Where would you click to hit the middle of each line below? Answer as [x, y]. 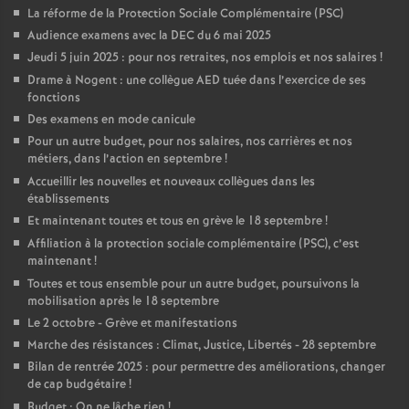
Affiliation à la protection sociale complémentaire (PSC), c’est [193, 244]
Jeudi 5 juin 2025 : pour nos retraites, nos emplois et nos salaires [202, 58]
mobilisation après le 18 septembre [123, 302]
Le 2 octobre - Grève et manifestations [132, 324]
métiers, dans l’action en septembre [125, 159]
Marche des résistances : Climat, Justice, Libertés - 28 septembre [202, 346]
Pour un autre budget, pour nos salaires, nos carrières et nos [190, 142]
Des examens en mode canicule [111, 120]
